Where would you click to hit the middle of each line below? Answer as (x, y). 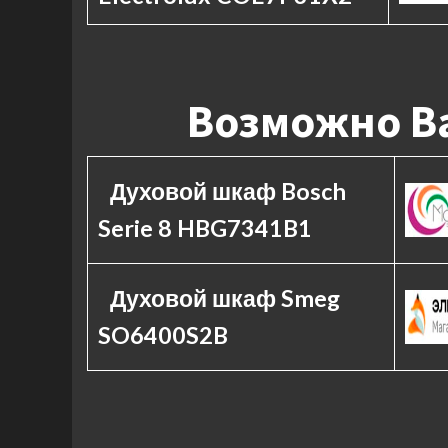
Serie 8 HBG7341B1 (205, 228)
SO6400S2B (163, 335)
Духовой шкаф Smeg (224, 298)
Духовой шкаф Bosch (227, 191)
